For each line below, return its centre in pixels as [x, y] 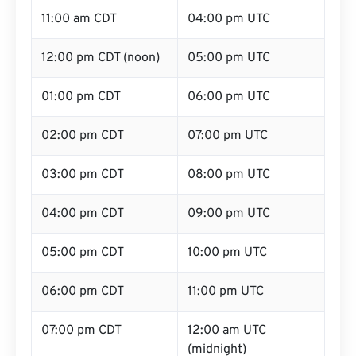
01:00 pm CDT [81, 97]
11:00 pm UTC [226, 292]
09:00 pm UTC [229, 214]
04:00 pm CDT [83, 214]
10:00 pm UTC [227, 253]
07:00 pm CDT [81, 331]
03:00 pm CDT [83, 175]
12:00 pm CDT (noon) [101, 58]
